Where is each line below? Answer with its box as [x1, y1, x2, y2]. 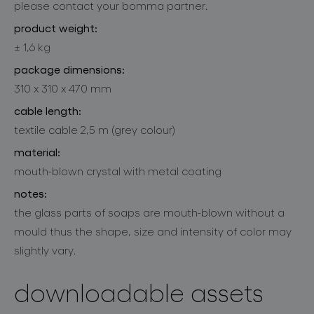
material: [14, 144, 60, 158]
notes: [14, 186, 47, 200]
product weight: [14, 20, 97, 34]
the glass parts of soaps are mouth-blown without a [14, 205, 285, 219]
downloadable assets [14, 276, 264, 307]
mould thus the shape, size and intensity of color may [14, 224, 292, 238]
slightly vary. [14, 243, 76, 257]
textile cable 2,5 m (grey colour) [14, 122, 175, 136]
